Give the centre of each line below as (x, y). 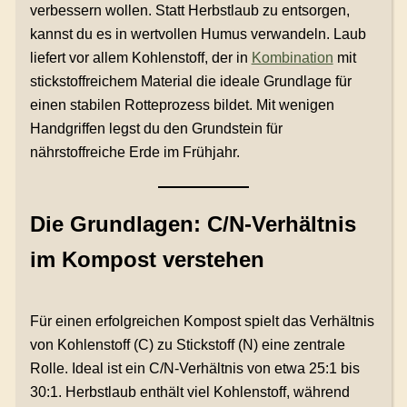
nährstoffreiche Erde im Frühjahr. (134, 153)
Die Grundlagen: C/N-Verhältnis (193, 224)
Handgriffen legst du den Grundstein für (156, 129)
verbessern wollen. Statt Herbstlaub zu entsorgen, (189, 11)
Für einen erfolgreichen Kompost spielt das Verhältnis (202, 322)
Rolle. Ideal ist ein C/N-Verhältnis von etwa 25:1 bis (194, 369)
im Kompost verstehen (147, 260)
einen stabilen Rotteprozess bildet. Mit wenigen (182, 105)
